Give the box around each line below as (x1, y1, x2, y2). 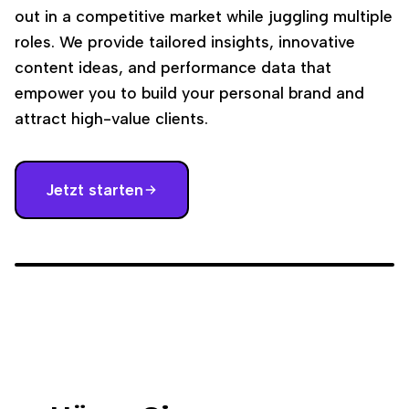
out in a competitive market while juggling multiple (15, 6, 393, 26)
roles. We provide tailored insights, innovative (15, 32, 355, 51)
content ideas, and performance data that (15, 58, 331, 77)
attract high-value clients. (15, 109, 208, 128)
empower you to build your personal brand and (15, 83, 364, 102)
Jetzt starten (46, 180, 143, 199)
